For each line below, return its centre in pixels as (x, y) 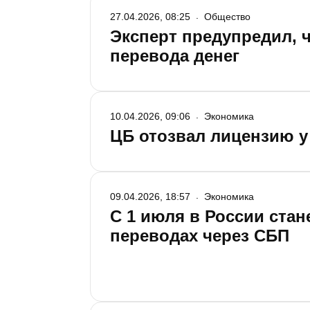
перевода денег (175, 56)
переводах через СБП (200, 236)
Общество (227, 17)
